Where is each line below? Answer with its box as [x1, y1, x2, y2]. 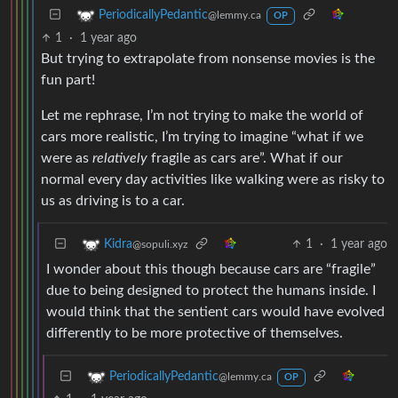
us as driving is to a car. [41, 193, 185, 208]
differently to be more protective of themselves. [46, 325, 343, 340]
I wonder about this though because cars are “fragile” [46, 261, 376, 276]
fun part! [41, 72, 95, 87]
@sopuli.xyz [132, 238, 187, 250]
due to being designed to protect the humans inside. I [46, 283, 376, 298]
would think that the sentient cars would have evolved [46, 304, 385, 319]
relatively [92, 150, 147, 165]
